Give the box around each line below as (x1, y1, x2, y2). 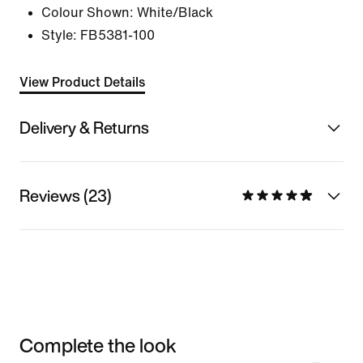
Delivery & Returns (19, 115, 149, 139)
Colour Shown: (41, 6, 134, 19)
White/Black (137, 6, 213, 19)
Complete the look (19, 330, 177, 360)
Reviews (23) (19, 183, 112, 207)
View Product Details (19, 75, 145, 89)
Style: (41, 28, 77, 42)
